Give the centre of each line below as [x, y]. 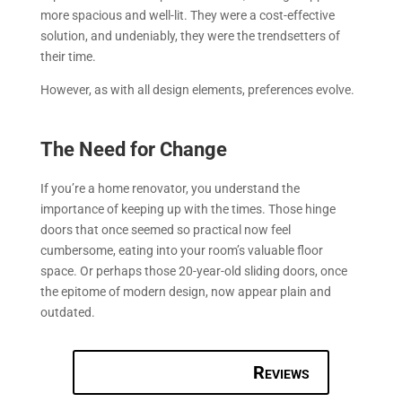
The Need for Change [133, 149]
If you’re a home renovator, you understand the [170, 188]
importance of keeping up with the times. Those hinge [188, 209]
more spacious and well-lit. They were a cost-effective [187, 15]
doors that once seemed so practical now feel [165, 229]
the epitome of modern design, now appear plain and [185, 291]
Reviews [282, 372]
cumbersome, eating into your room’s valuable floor [181, 250]
